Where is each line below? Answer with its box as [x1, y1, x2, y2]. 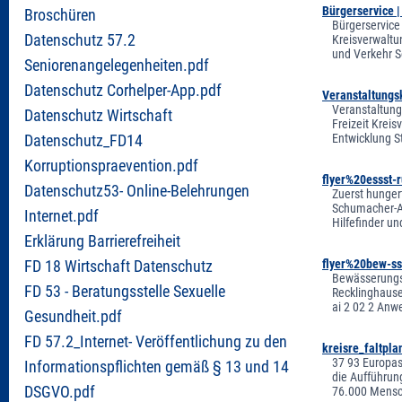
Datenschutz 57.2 [24, 31, 135, 49]
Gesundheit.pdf [24, 307, 122, 326]
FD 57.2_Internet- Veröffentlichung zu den [24, 332, 287, 351]
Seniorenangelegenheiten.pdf [24, 56, 209, 74]
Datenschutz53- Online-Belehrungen [24, 181, 249, 200]
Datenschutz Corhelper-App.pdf [24, 81, 222, 100]
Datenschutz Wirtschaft [24, 106, 172, 125]
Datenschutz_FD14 [24, 131, 143, 150]
